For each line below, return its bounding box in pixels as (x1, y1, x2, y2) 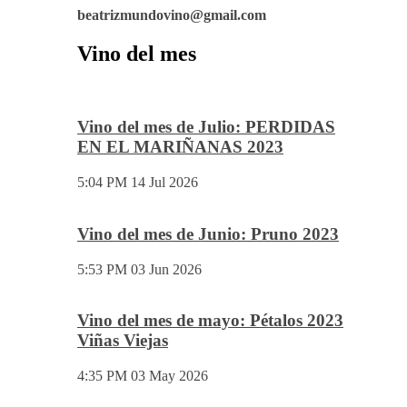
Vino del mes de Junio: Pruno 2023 (77, 223, 339, 243)
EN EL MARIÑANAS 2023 (77, 137, 283, 157)
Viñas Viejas (77, 331, 168, 351)
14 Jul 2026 (131, 174, 198, 191)
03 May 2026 (131, 368, 208, 383)
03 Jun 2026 (131, 261, 202, 277)
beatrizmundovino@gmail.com (77, 6, 266, 23)
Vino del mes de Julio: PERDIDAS (77, 117, 335, 137)
